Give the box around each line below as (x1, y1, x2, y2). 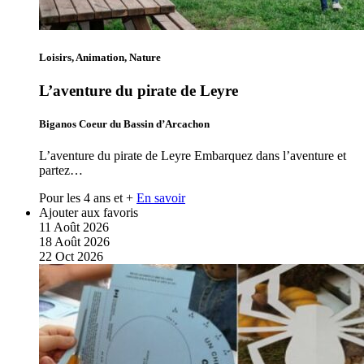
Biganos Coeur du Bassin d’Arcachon (39, 118, 210, 131)
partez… (39, 163, 83, 178)
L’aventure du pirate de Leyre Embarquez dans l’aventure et (39, 149, 346, 163)
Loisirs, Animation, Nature (39, 50, 161, 63)
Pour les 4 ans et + (39, 191, 133, 206)
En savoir (136, 191, 185, 206)
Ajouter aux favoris (39, 206, 138, 220)
